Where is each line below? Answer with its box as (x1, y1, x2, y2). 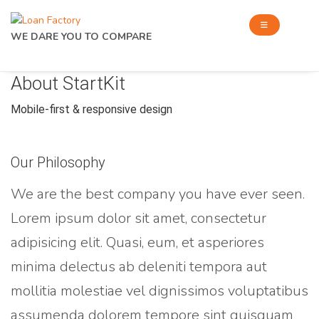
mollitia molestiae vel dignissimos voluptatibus (11, 281, 308, 301)
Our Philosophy (11, 154, 105, 172)
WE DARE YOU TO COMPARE (11, 30, 152, 43)
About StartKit (11, 73, 125, 94)
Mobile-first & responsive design (11, 103, 172, 116)
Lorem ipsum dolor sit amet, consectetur (11, 209, 266, 229)
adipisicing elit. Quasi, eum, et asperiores (11, 233, 264, 253)
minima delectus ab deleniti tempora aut (11, 257, 267, 277)
